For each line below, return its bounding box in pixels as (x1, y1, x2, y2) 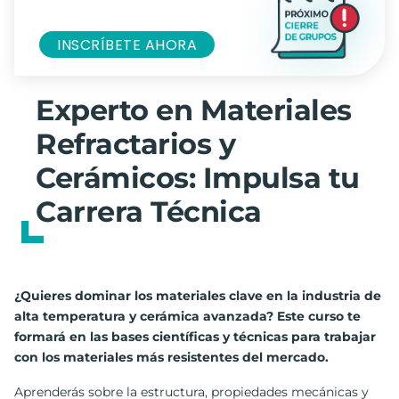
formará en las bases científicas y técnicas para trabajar (14, 329, 376, 346)
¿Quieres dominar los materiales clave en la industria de (14, 288, 381, 305)
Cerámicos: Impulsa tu (36, 160, 360, 196)
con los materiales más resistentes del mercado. (14, 349, 329, 366)
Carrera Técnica (36, 194, 262, 230)
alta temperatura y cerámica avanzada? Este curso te (14, 308, 361, 325)
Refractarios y (36, 126, 235, 162)
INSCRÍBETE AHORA (57, 34, 197, 55)
